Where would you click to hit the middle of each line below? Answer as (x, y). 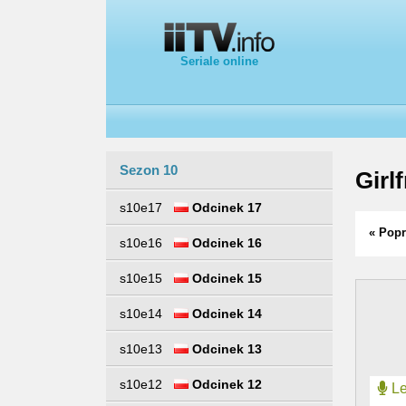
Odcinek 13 (225, 349)
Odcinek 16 (225, 243)
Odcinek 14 (225, 314)
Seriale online (219, 61)
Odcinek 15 (225, 278)
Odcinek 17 (225, 208)
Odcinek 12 (225, 384)
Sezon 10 (149, 170)
